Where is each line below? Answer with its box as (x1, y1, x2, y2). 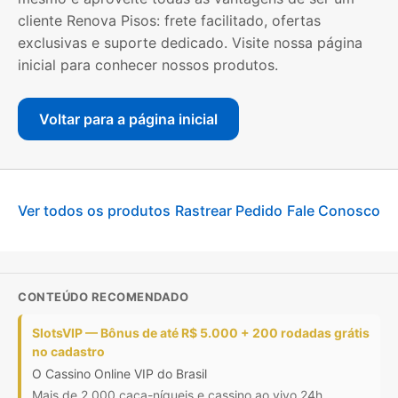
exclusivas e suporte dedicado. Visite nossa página (18, 34, 362, 52)
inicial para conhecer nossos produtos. (18, 56, 278, 75)
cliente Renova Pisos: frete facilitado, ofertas (18, 12, 321, 30)
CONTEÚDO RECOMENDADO (18, 290, 188, 305)
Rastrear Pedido (175, 201, 283, 219)
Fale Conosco (287, 201, 380, 219)
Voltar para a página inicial (39, 109, 218, 128)
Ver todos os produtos (18, 201, 171, 219)
